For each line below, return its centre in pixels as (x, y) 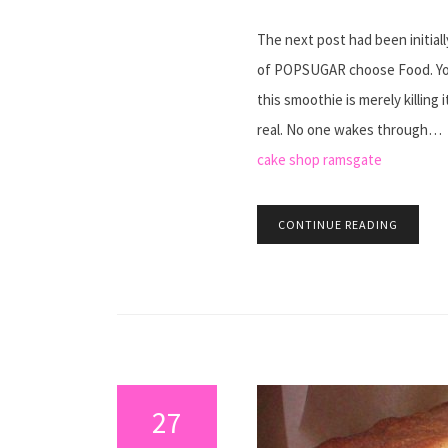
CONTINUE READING (338, 224)
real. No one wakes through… (349, 129)
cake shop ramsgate (319, 159)
